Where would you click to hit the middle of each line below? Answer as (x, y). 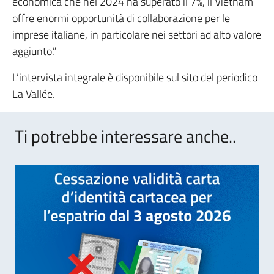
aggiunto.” (35, 51)
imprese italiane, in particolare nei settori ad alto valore (137, 34)
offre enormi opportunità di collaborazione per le (121, 18)
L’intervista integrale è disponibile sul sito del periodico (135, 77)
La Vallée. (34, 94)
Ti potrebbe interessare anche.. (125, 136)
